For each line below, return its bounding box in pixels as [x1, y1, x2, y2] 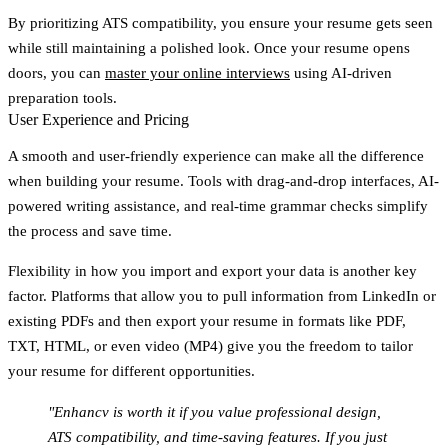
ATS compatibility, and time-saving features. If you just [48, 428, 387, 445]
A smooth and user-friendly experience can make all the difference [8, 147, 424, 164]
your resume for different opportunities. [8, 362, 255, 379]
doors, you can [8, 64, 105, 81]
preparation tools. [8, 89, 117, 106]
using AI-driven [290, 64, 392, 81]
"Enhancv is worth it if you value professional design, [48, 403, 381, 420]
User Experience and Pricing [8, 110, 189, 128]
